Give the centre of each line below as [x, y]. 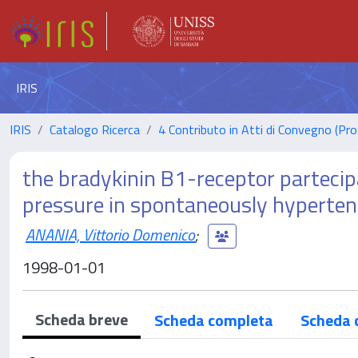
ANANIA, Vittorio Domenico [110, 234]
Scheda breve [82, 319]
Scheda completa [214, 320]
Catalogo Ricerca [95, 129]
